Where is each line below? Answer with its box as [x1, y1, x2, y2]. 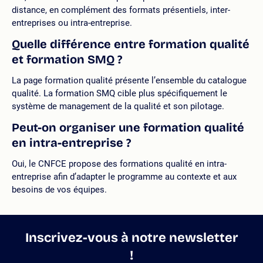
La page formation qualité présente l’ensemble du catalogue [12, 75, 247, 86]
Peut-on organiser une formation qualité [12, 120, 244, 134]
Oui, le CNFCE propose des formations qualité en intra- [12, 158, 227, 169]
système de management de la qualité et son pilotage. [12, 100, 224, 112]
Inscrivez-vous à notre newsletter [25, 230, 238, 245]
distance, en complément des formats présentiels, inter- [12, 4, 230, 15]
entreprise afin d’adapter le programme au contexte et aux [12, 171, 237, 182]
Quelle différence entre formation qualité [12, 36, 249, 51]
